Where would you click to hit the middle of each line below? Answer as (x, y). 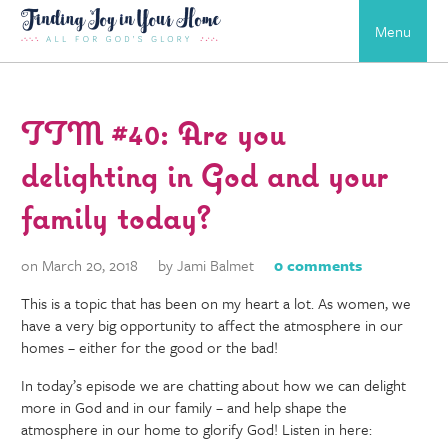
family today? (116, 216)
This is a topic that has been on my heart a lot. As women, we (216, 302)
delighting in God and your (205, 174)
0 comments (318, 264)
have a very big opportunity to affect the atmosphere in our (212, 324)
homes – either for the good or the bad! (152, 346)
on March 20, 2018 (80, 264)
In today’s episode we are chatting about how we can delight (214, 384)
